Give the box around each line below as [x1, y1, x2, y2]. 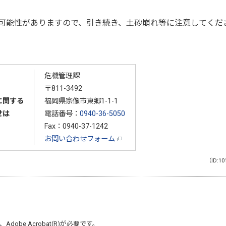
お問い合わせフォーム [44, 134, 117, 143]
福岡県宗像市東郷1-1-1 [44, 96, 118, 105]
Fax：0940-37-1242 [44, 122, 108, 131]
